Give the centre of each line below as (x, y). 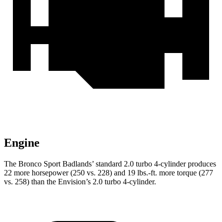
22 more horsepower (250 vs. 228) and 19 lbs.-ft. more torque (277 (109, 173)
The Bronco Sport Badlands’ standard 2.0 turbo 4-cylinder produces (110, 164)
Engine (22, 143)
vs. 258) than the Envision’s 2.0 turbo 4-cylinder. (80, 182)
